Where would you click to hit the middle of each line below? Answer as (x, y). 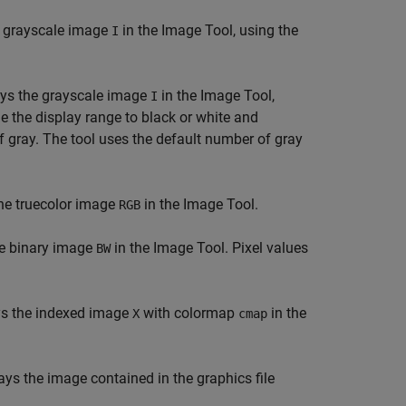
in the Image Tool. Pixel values (209, 248)
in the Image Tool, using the (208, 30)
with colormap (189, 313)
